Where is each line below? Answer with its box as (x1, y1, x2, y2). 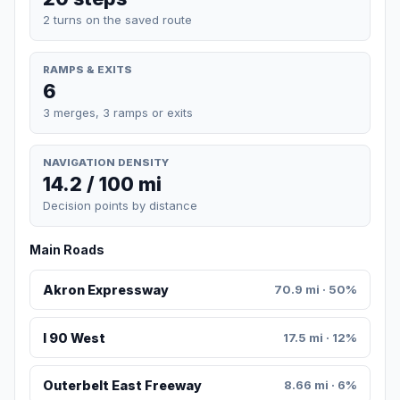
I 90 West (42, 329, 105, 346)
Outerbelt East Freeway (42, 378, 202, 394)
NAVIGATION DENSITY (43, 155, 169, 169)
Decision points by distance (43, 198, 197, 213)
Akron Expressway (42, 282, 169, 298)
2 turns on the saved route (43, 12, 192, 27)
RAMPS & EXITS (43, 62, 132, 76)
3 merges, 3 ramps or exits (43, 104, 193, 120)
